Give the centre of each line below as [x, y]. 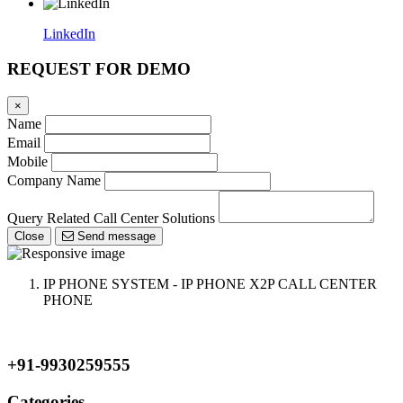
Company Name [54, 180]
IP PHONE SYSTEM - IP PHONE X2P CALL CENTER [210, 283]
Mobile [27, 161]
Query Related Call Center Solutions [111, 218]
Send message [132, 236]
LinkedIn [69, 34]
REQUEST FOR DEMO [99, 68]
